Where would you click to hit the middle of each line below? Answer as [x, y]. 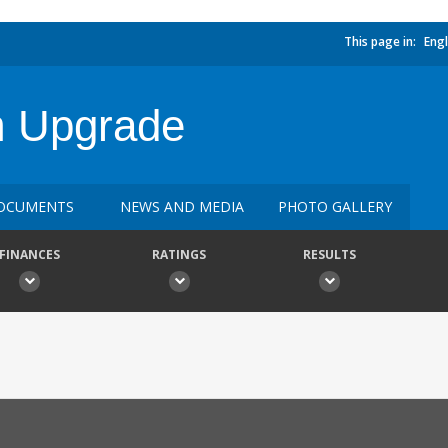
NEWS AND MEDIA [182, 206]
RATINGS [179, 254]
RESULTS [329, 254]
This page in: [380, 41]
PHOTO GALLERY [335, 206]
